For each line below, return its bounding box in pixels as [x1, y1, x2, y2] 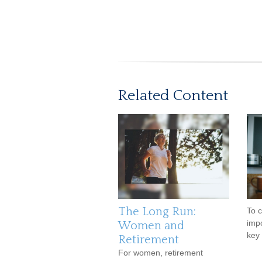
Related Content [118, 87, 228, 104]
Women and [118, 219, 184, 232]
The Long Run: [118, 205, 196, 218]
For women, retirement [118, 248, 203, 257]
